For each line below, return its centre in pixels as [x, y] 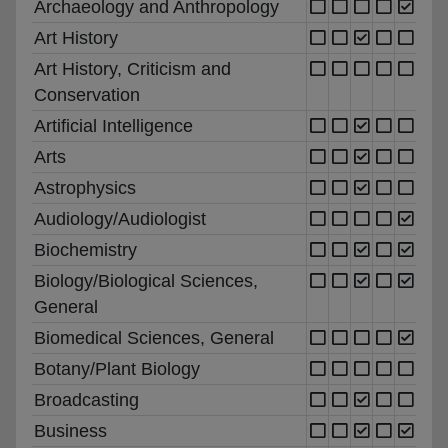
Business [70, 430]
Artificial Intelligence [113, 125]
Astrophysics [85, 187]
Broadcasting [86, 399]
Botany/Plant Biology [117, 368]
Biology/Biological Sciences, [146, 280]
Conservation [87, 94]
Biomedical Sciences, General [154, 337]
